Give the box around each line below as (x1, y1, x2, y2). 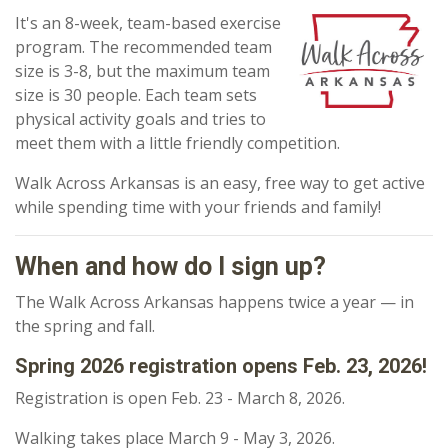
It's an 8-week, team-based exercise (15, 12, 281, 34)
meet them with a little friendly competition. (15, 132, 340, 154)
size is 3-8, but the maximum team (15, 60, 270, 82)
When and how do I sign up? (15, 252, 326, 281)
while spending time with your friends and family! (15, 196, 381, 218)
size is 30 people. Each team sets (15, 84, 257, 106)
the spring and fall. (15, 315, 155, 337)
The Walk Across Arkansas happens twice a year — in (15, 291, 414, 313)
